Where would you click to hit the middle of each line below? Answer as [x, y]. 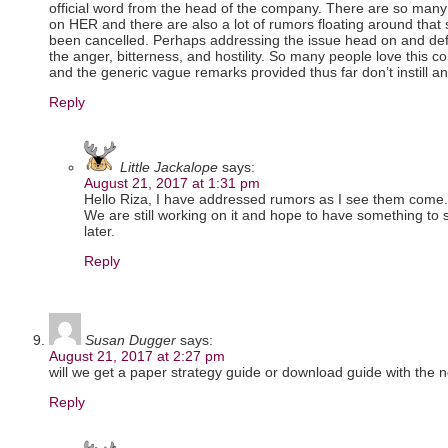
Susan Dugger [130, 340]
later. [99, 231]
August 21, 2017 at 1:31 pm [172, 183]
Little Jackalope [169, 167]
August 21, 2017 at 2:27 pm [137, 356]
